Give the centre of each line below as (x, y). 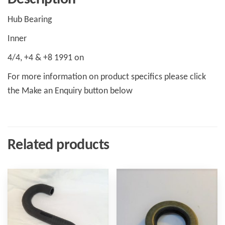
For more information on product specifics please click (107, 77)
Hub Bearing (30, 20)
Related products (59, 146)
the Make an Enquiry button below (70, 91)
